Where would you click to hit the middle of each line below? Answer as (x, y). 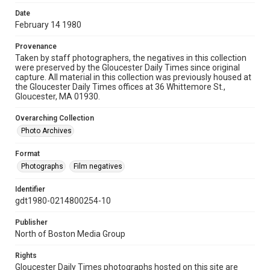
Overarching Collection (55, 118)
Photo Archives (46, 131)
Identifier (30, 189)
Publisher (31, 222)
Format (27, 154)
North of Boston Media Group (70, 234)
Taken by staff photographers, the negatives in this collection (131, 58)
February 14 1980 (48, 25)
